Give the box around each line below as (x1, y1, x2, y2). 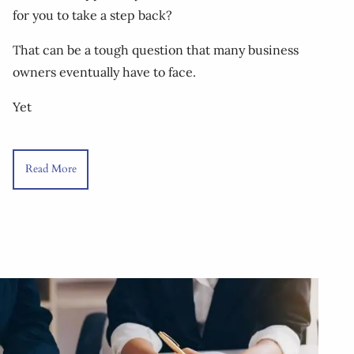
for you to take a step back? (13, 6, 172, 23)
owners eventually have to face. (13, 63, 196, 80)
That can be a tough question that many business (13, 41, 299, 58)
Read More (24, 161, 77, 177)
